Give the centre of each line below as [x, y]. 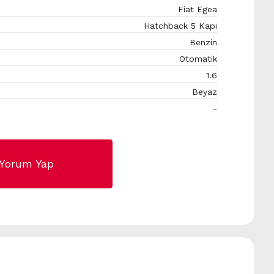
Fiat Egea [198, 9]
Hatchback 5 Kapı [181, 26]
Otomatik [198, 59]
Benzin [204, 42]
